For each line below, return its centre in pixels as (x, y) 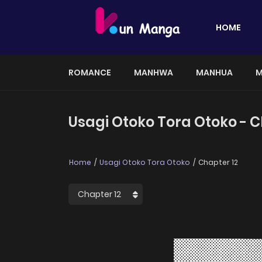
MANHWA (154, 73)
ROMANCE (90, 73)
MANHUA (214, 73)
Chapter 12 (217, 163)
